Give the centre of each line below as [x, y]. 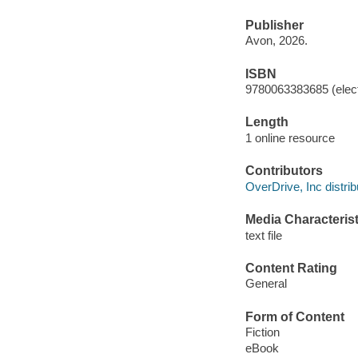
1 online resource [290, 137]
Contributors [284, 171]
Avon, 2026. [276, 41]
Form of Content [294, 316]
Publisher [274, 25]
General [266, 284]
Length [267, 122]
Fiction [262, 332]
